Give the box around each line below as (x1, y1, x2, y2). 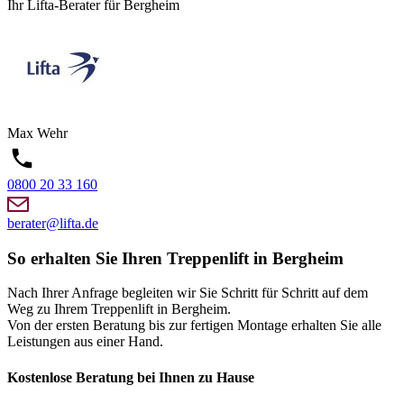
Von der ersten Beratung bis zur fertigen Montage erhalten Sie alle (7, 317, 381, 334)
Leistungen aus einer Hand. (7, 334, 163, 350)
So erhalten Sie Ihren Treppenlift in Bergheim (7, 248, 344, 268)
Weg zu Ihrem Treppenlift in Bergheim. (7, 301, 231, 317)
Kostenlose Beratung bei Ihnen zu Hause (7, 369, 254, 385)
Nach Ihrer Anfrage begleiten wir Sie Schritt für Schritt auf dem (7, 285, 368, 301)
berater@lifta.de (7, 216, 98, 232)
